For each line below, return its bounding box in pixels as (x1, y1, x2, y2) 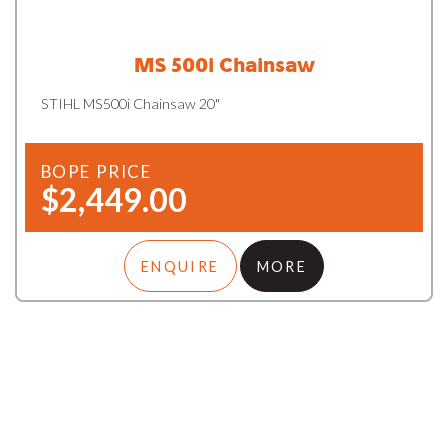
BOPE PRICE (40, 161, 152, 183)
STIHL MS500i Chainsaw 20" (40, 95, 220, 113)
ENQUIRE (140, 257, 220, 275)
